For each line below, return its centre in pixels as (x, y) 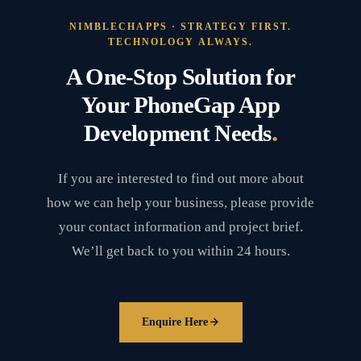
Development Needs (177, 133)
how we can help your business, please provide (180, 202)
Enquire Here (174, 322)
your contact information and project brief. (180, 226)
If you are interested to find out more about (180, 178)
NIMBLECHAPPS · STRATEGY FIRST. (180, 26)
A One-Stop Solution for (180, 76)
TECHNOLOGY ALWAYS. (180, 41)
